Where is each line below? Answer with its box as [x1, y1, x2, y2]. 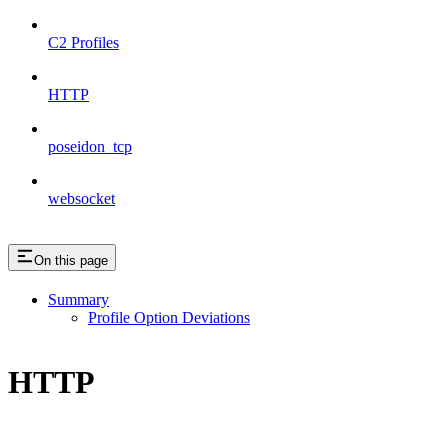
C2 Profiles [48, 33, 119, 51]
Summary [48, 290, 109, 308]
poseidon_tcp [48, 137, 132, 155]
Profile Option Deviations [88, 308, 250, 326]
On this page [34, 252, 108, 268]
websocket [48, 189, 115, 207]
